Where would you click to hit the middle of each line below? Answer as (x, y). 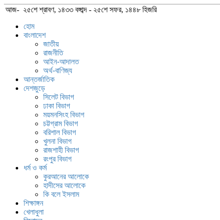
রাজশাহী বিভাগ (61, 150)
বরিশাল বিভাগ (60, 132)
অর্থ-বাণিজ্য (58, 70)
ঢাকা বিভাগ (57, 106)
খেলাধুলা (34, 212)
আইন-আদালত (61, 62)
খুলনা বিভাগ (57, 141)
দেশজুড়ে (34, 88)
